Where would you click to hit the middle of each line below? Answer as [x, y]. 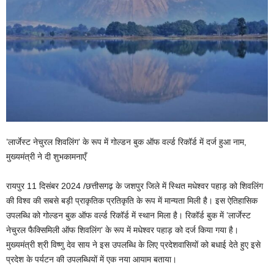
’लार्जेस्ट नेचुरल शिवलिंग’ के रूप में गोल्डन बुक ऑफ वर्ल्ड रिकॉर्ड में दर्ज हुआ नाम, [126, 142]
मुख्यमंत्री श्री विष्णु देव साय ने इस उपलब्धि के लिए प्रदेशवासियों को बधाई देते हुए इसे [133, 244]
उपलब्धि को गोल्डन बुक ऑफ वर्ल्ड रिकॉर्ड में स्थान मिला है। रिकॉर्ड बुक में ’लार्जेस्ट [128, 215]
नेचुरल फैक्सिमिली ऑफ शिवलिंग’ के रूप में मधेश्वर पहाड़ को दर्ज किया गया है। [122, 230]
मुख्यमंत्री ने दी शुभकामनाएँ [46, 156]
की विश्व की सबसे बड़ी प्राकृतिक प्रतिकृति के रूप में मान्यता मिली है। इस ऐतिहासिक [132, 200]
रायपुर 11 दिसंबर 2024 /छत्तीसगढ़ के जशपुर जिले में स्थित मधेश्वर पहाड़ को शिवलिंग [135, 186]
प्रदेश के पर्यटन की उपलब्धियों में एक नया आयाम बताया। [91, 259]
